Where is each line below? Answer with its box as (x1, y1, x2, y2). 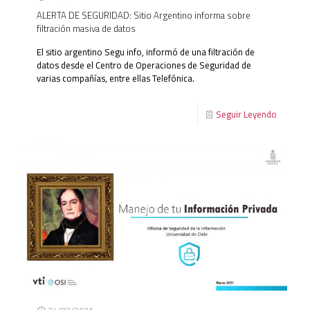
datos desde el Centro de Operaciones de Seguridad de (37, 56, 251, 73)
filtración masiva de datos (37, 19, 136, 37)
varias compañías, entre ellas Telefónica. (37, 69, 194, 86)
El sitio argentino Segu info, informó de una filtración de (37, 43, 255, 60)
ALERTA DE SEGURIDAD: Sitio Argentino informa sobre (37, 6, 250, 24)
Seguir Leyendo (216, 105, 277, 122)
